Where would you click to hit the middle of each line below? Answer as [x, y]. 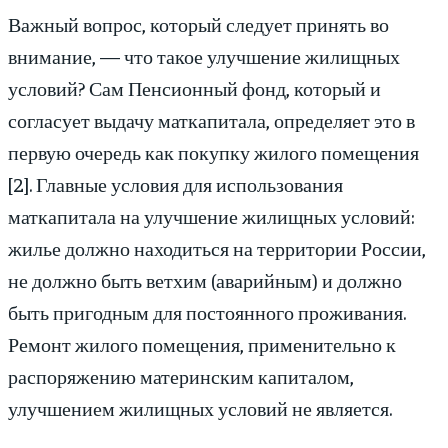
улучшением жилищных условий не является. [200, 407]
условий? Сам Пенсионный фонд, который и [194, 87]
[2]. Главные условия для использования [175, 183]
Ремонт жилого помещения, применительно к [202, 343]
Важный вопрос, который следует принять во [198, 23]
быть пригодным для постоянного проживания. [207, 311]
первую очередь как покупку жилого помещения [213, 151]
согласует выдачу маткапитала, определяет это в [211, 119]
